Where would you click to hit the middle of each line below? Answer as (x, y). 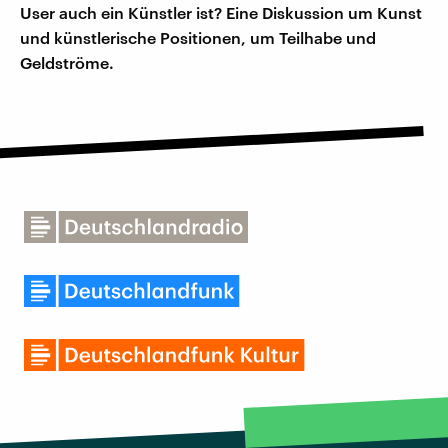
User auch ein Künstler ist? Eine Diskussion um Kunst (221, 13)
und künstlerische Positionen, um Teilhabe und (198, 38)
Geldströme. (67, 63)
